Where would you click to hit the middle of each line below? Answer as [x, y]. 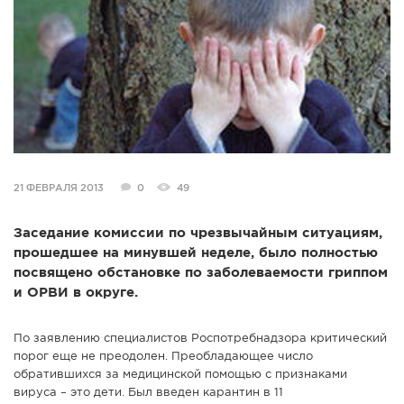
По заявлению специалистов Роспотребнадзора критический [200, 339]
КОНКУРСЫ [117, 79]
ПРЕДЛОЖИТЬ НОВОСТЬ [159, 166]
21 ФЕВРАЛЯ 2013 [59, 189]
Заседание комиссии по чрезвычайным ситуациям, [198, 234]
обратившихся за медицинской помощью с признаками [180, 375]
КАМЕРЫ [108, 50]
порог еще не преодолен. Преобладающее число [163, 357]
